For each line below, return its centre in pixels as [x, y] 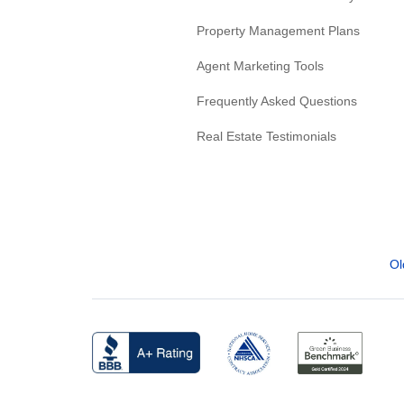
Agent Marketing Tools [260, 65]
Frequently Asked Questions [277, 101]
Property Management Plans [278, 30]
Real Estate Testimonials [266, 136]
